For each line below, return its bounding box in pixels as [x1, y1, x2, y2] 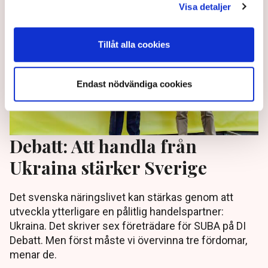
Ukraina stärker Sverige [10, 156, 207, 179]
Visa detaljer [179, 1, 232, 12]
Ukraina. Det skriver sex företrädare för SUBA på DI [10, 220, 246, 233]
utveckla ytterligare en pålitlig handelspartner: [10, 205, 224, 218]
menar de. [10, 248, 57, 261]
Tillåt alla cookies [98, 39, 170, 50]
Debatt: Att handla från [10, 134, 197, 158]
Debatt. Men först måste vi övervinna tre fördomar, [10, 234, 247, 247]
